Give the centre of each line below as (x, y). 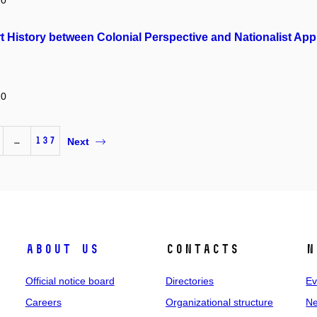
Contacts (202, 249)
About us (62, 249)
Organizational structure (219, 302)
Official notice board (70, 281)
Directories (189, 281)
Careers (43, 302)
